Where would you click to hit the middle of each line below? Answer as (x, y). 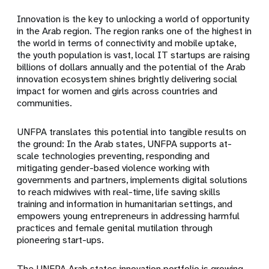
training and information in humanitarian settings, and (125, 204)
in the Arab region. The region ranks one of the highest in (134, 31)
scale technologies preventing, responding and (113, 156)
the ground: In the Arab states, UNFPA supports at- (125, 144)
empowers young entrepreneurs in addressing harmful (128, 216)
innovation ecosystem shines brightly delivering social (127, 79)
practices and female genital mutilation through (115, 228)
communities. (46, 103)
